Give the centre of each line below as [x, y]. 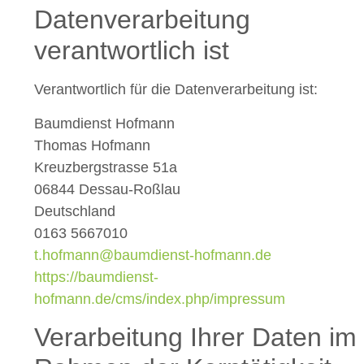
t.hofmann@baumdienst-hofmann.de [153, 255]
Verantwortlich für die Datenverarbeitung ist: [176, 90]
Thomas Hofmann [92, 145]
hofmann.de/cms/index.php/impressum [160, 299]
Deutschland [75, 211]
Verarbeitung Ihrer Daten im [195, 338]
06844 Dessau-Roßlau [107, 189]
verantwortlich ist [132, 51]
